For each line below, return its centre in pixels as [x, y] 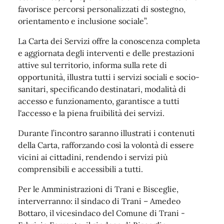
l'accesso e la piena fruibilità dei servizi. [91, 113]
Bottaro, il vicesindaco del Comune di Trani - [101, 213]
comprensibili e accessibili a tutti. [80, 169]
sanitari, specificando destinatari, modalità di [102, 89]
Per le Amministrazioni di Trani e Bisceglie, [98, 189]
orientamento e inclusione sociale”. [83, 21]
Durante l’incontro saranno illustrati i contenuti [106, 133]
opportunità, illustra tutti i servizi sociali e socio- [109, 77]
